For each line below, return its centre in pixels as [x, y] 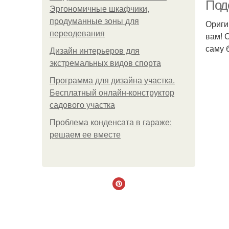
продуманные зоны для [94, 21]
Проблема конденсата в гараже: [111, 122]
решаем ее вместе [85, 135]
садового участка [82, 105]
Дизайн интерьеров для [95, 51]
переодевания [77, 33]
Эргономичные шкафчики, [99, 9]
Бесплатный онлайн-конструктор [112, 93]
